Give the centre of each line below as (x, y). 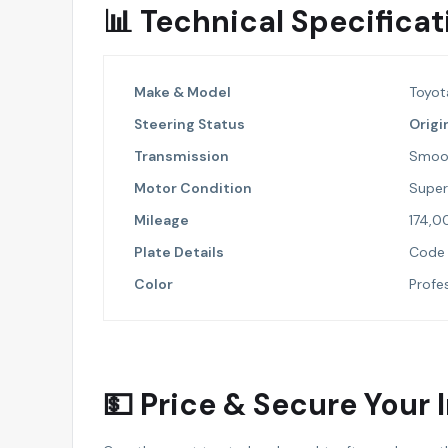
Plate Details (179, 251)
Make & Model (182, 91)
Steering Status (189, 123)
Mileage (161, 219)
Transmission (181, 155)
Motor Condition (193, 187)
